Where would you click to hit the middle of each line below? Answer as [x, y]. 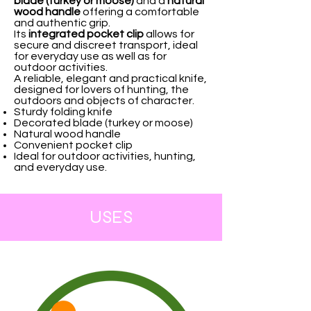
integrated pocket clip [86, 34]
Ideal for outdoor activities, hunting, [105, 156]
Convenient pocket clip [73, 145]
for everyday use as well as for [90, 56]
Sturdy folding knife [63, 111]
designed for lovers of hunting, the [101, 89]
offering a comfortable [140, 11]
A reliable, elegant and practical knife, [110, 78]
